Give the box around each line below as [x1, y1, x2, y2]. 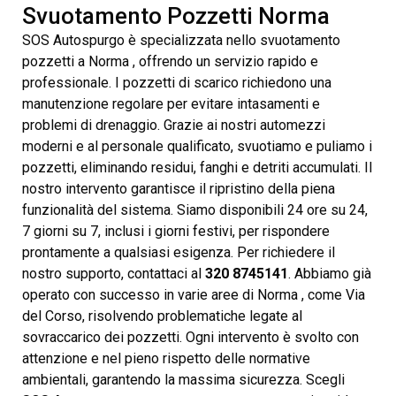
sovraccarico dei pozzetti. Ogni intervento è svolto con [22, 328, 359, 346]
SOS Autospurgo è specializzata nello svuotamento [22, 31, 340, 49]
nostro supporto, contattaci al [22, 264, 205, 282]
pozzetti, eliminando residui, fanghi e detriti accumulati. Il [22, 158, 372, 176]
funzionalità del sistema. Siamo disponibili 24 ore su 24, [22, 201, 368, 218]
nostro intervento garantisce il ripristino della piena [22, 179, 335, 197]
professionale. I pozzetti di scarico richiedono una [22, 73, 331, 91]
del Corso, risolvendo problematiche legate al [22, 307, 302, 324]
